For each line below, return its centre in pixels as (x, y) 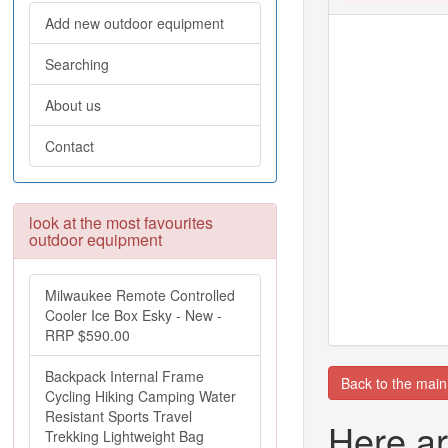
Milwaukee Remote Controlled (140, 295)
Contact (69, 146)
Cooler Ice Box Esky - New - (133, 315)
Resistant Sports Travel (118, 416)
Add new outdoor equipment (134, 23)
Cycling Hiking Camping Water (140, 396)
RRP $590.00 (87, 335)
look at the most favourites (121, 222)
